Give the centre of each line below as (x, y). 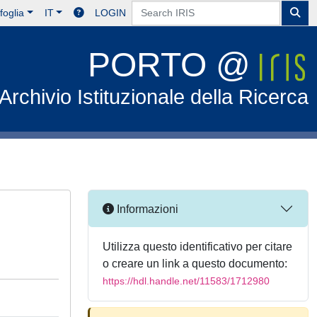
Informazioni (146, 209)
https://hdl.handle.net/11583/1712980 (186, 281)
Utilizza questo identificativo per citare (197, 247)
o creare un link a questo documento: (195, 264)
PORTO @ (174, 65)
